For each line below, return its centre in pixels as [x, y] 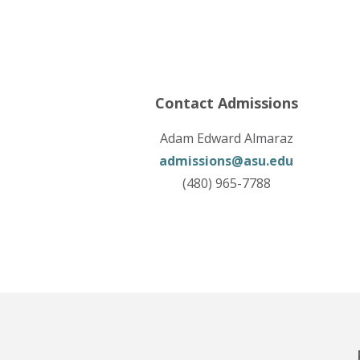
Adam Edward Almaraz [226, 138]
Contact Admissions [226, 103]
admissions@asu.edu [227, 161]
